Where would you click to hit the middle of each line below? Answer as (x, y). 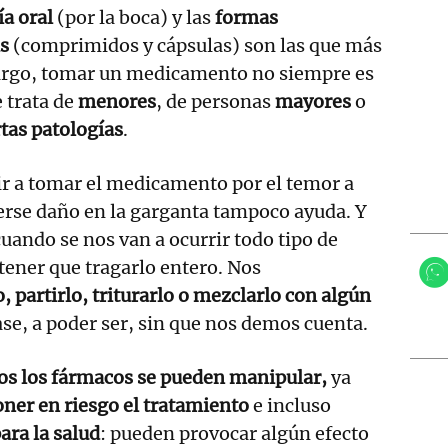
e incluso (290, 405)
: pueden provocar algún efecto (234, 433)
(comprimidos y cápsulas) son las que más (197, 45)
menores (117, 101)
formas (246, 17)
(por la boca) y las (134, 17)
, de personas (215, 101)
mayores (315, 101)
